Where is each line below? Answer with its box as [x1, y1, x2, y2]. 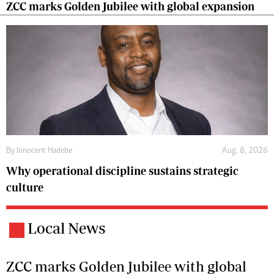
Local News [28, 218, 105, 237]
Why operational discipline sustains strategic [6, 164, 239, 177]
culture [6, 180, 43, 194]
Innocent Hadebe [17, 146, 72, 155]
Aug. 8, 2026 [222, 146, 268, 155]
